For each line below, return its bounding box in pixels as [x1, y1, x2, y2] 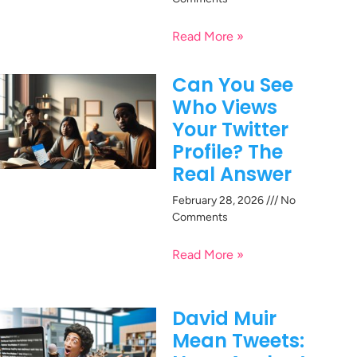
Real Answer [172, 160, 292, 187]
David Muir [172, 304, 277, 331]
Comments [172, 210, 228, 224]
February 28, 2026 [172, 193, 266, 207]
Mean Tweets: [172, 327, 304, 354]
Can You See [172, 71, 293, 98]
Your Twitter [172, 116, 288, 143]
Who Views [172, 93, 277, 120]
